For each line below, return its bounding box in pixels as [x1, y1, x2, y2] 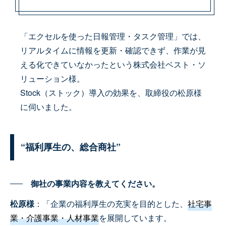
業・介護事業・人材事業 [10, 212, 99, 224]
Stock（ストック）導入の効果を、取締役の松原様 [20, 87, 202, 99]
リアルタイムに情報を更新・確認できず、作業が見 [20, 44, 206, 56]
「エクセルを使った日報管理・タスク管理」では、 [20, 30, 206, 42]
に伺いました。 [20, 101, 77, 113]
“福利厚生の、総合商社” [21, 140, 121, 154]
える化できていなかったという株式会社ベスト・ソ [20, 59, 206, 71]
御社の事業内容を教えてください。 [31, 178, 160, 190]
